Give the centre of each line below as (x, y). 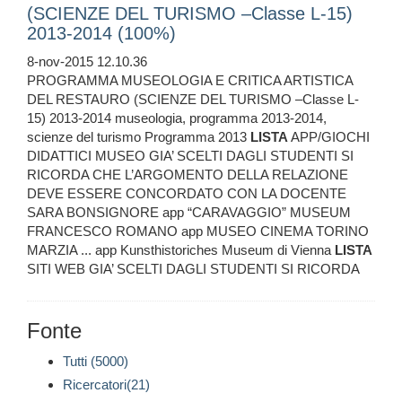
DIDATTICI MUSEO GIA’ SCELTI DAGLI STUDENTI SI (190, 156)
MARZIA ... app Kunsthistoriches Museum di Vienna (181, 250)
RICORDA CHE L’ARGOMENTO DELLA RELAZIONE (188, 175)
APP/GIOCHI (329, 137)
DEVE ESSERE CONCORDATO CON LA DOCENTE (187, 194)
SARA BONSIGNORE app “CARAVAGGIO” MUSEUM (189, 213)
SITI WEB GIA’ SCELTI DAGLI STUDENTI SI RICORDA (193, 269)
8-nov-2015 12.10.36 (87, 62)
